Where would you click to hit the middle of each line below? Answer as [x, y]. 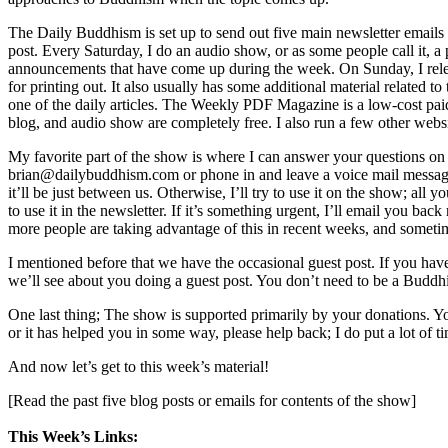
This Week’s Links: [73, 437]
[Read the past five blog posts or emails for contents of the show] [212, 401]
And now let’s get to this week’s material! [138, 367]
